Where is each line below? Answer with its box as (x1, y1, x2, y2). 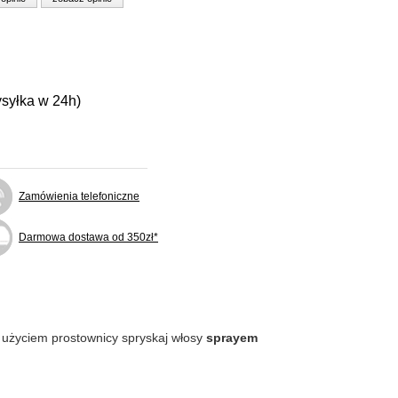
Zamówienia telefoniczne (19, 190, 139, 203)
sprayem (206, 330, 258, 345)
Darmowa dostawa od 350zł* (19, 231, 158, 243)
